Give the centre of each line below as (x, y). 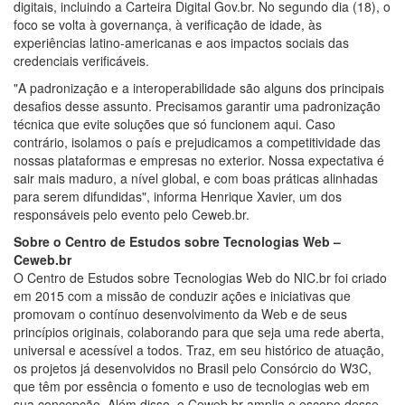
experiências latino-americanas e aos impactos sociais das (181, 42)
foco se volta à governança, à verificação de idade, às (168, 24)
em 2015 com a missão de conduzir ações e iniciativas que (182, 295)
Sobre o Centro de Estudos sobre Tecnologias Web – (177, 241)
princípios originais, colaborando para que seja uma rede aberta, (199, 331)
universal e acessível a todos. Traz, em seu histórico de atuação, (199, 349)
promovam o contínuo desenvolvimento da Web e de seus (180, 313)
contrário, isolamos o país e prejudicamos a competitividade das (197, 141)
